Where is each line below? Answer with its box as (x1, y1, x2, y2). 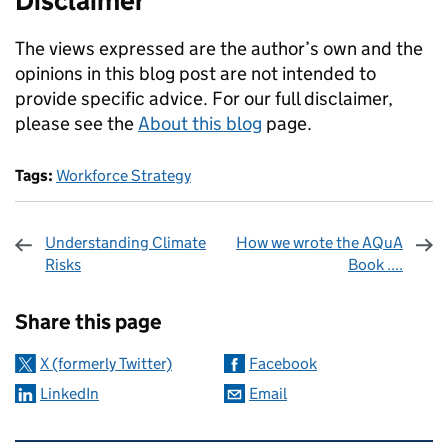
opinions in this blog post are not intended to (15, 62, 376, 85)
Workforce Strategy (56, 166, 191, 185)
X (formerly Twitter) (40, 354, 172, 373)
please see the (15, 112, 138, 135)
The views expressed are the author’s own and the (15, 37, 423, 60)
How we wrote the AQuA (236, 233, 403, 252)
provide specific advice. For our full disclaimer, (15, 87, 393, 110)
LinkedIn (40, 384, 99, 403)
